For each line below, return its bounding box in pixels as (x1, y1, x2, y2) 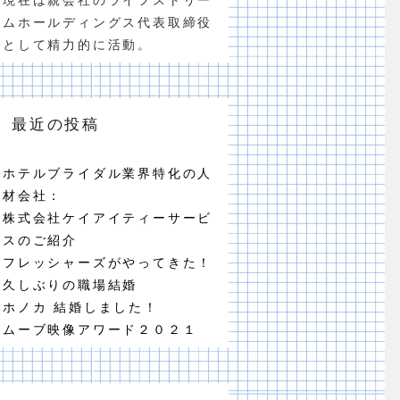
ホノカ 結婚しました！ (3, 299, 159, 314)
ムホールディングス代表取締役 (3, 14, 213, 29)
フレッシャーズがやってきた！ (3, 254, 213, 270)
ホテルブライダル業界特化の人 (3, 165, 213, 180)
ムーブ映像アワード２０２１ (3, 321, 198, 337)
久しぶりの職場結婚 (3, 277, 138, 292)
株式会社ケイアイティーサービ (3, 210, 213, 225)
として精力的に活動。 (3, 37, 153, 52)
